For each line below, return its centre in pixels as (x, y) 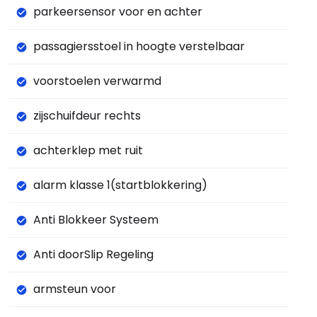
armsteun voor (74, 289)
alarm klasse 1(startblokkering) (120, 185)
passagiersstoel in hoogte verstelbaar (139, 47)
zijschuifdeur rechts (87, 116)
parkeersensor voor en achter (117, 12)
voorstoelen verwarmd (97, 81)
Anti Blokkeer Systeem (96, 220)
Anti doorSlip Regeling (93, 255)
